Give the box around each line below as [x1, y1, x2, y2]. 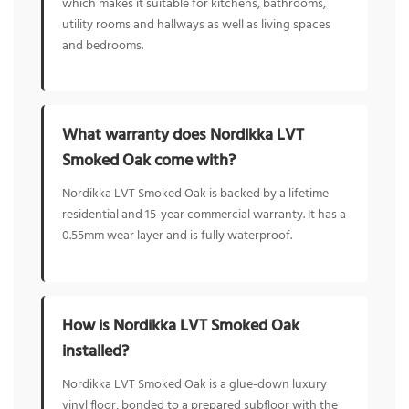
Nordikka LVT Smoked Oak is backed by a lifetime [62, 184, 329, 205]
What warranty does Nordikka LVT [62, 122, 304, 150]
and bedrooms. [62, 35, 143, 57]
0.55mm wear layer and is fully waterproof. [62, 225, 292, 247]
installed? [62, 339, 129, 366]
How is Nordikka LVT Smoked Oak [62, 313, 299, 341]
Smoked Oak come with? [62, 148, 236, 175]
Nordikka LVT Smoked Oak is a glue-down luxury [62, 374, 327, 396]
